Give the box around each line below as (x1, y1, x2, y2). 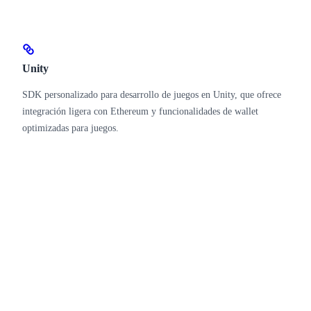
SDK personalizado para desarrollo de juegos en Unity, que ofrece (22, 89, 281, 100)
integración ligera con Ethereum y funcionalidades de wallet (22, 106, 258, 117)
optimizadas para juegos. (22, 122, 119, 133)
